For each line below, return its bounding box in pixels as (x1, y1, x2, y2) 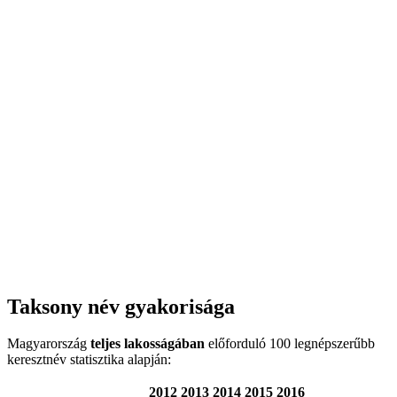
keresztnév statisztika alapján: (7, 352, 171, 368)
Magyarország (7, 336, 90, 352)
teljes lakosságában (90, 336, 205, 352)
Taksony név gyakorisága (7, 294, 235, 318)
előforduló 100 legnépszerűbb (205, 336, 375, 352)
